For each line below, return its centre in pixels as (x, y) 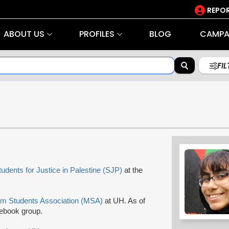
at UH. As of (124, 201)
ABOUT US (24, 34)
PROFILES (97, 34)
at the (133, 170)
